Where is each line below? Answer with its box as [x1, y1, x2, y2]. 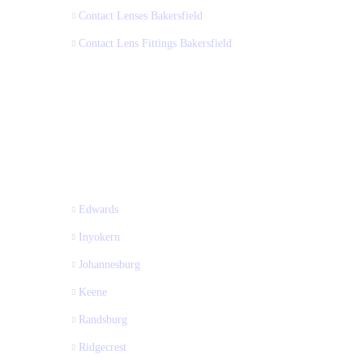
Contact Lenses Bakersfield [78, 9, 203, 22]
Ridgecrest [78, 340, 126, 353]
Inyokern [78, 230, 120, 243]
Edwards [78, 203, 118, 216]
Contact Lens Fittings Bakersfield [78, 36, 232, 49]
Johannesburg [78, 258, 140, 271]
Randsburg [78, 313, 127, 326]
